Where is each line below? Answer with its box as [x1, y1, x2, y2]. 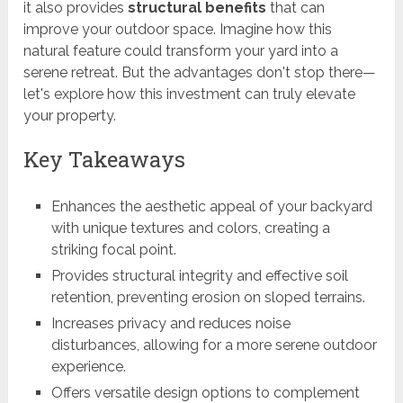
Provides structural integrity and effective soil [50, 267, 348, 285]
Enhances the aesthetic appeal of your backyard [50, 198, 372, 216]
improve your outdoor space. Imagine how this [23, 21, 333, 39]
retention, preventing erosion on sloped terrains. [50, 289, 365, 307]
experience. [50, 358, 126, 376]
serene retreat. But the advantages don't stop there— [23, 64, 377, 82]
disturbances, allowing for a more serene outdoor [50, 336, 377, 354]
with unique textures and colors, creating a [50, 219, 330, 237]
